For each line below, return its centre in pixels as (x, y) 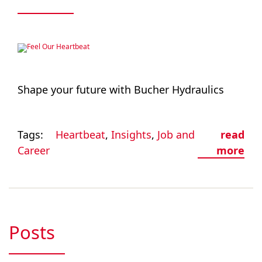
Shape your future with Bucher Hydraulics (121, 89)
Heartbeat (80, 135)
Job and (176, 135)
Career (34, 150)
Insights (131, 135)
